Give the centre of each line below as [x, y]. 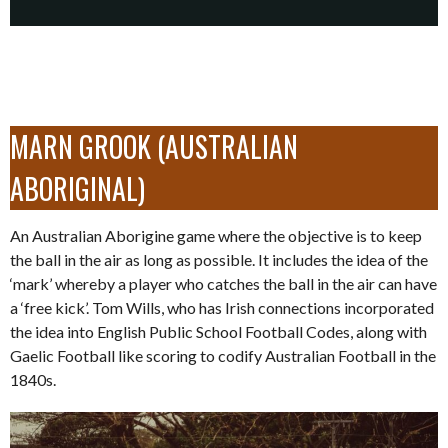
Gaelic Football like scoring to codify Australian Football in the [223, 355]
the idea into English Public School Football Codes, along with [218, 331]
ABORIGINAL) [77, 188]
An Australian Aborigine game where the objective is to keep [216, 235]
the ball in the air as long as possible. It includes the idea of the [219, 259]
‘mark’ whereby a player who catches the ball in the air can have [223, 283]
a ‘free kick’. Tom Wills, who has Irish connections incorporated [222, 307]
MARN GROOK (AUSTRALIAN [154, 146]
